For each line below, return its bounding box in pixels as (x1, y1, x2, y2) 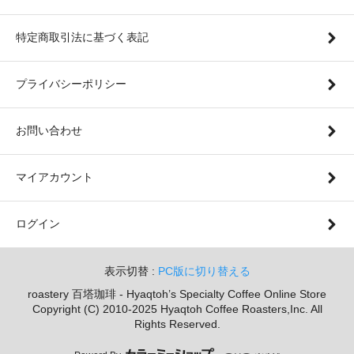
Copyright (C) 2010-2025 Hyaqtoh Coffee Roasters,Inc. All (32, 302, 322, 315)
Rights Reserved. (134, 317, 220, 330)
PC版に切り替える (157, 264, 250, 277)
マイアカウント (16, 170, 93, 183)
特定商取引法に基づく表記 (16, 30, 149, 43)
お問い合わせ (16, 123, 82, 137)
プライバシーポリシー (16, 77, 126, 90)
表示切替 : (104, 264, 158, 277)
